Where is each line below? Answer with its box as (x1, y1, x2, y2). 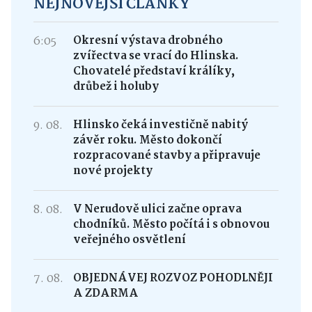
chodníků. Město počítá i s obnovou (72, 215, 270, 233)
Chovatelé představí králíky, (72, 62, 235, 80)
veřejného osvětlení (72, 231, 186, 249)
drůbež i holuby (72, 77, 159, 95)
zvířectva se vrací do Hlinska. (72, 47, 239, 65)
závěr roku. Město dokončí (72, 131, 222, 149)
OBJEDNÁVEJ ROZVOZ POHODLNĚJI (72, 269, 273, 287)
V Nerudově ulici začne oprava (72, 200, 242, 218)
